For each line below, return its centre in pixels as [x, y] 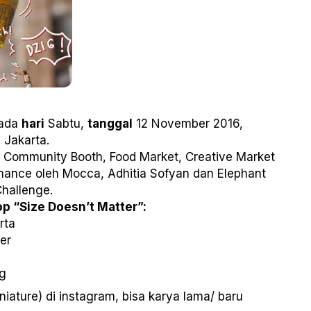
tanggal [110, 124]
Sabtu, [66, 124]
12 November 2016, [188, 124]
